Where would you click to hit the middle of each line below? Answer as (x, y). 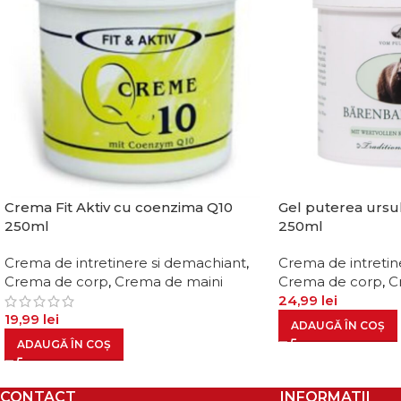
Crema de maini (169, 281)
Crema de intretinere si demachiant (125, 262)
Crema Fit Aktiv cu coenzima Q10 (119, 207)
